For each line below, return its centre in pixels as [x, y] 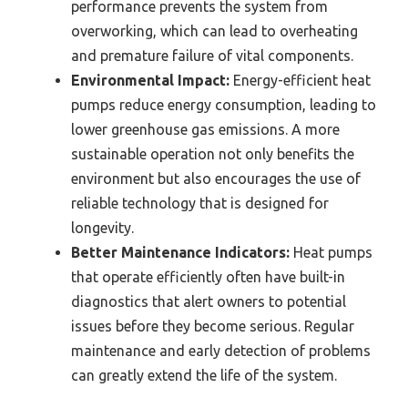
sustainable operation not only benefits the [213, 154]
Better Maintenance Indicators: [180, 253]
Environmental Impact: [150, 81]
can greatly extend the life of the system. [204, 376]
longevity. [102, 228]
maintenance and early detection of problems [221, 351]
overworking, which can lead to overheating [214, 31]
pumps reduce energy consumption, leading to [224, 105]
